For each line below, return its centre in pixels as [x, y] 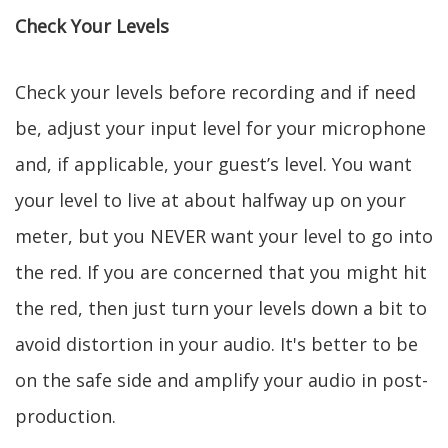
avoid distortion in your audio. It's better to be [216, 344]
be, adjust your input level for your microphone [220, 128]
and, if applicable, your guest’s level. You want [213, 164]
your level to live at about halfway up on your [210, 200]
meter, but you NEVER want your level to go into [224, 236]
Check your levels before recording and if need [215, 92]
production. [65, 416]
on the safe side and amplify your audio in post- [221, 380]
